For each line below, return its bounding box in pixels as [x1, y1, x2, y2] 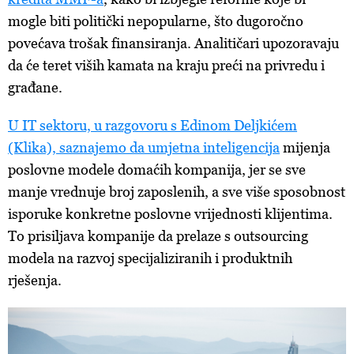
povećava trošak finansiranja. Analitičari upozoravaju [8, 35, 339, 51]
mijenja [280, 139, 330, 156]
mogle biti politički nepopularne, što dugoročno [8, 13, 303, 29]
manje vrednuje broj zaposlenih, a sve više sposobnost [8, 183, 345, 200]
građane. [8, 79, 62, 96]
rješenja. [8, 272, 62, 288]
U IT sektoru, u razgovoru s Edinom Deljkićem [8, 117, 297, 134]
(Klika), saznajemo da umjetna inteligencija [8, 139, 280, 156]
